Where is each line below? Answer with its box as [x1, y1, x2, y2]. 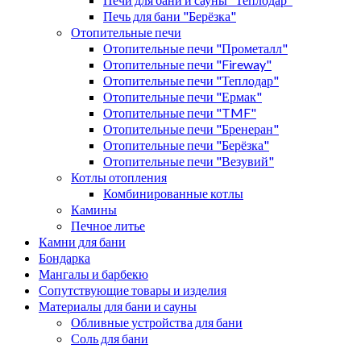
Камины [71, 201, 117, 217]
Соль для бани [71, 330, 148, 346]
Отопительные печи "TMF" [103, 104, 256, 120]
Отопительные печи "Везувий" [103, 152, 274, 168]
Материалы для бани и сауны [39, 297, 197, 313]
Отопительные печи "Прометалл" [103, 39, 288, 56]
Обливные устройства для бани [71, 313, 243, 330]
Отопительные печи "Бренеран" [103, 120, 279, 136]
